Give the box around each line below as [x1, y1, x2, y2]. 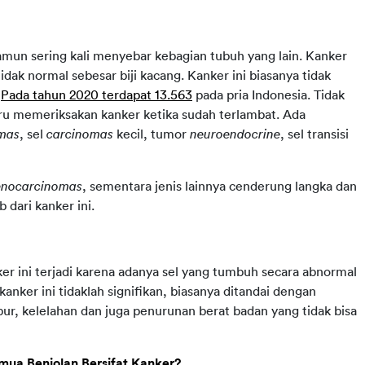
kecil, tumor [113, 128, 190, 141]
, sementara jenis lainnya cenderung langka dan [82, 180, 357, 193]
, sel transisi [280, 128, 349, 141]
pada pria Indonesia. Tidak [192, 89, 345, 102]
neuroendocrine [190, 128, 280, 141]
